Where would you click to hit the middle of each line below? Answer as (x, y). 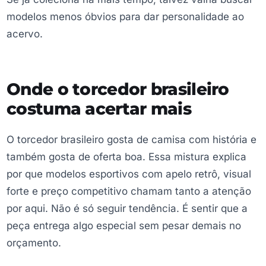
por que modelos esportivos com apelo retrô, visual (129, 174)
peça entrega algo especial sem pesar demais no (124, 225)
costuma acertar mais (99, 108)
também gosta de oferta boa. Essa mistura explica (126, 156)
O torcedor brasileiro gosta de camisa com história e (132, 139)
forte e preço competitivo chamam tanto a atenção (129, 191)
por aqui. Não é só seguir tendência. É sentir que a (127, 208)
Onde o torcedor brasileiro (118, 89)
